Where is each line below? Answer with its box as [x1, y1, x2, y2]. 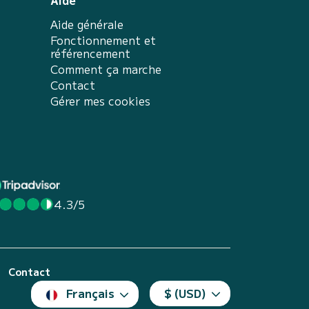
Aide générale [50, 16, 123, 32]
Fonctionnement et [50, 32, 156, 48]
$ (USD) [164, 285, 206, 301]
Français [66, 285, 114, 301]
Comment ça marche [50, 61, 161, 77]
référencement [50, 45, 130, 61]
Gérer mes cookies [50, 92, 150, 109]
